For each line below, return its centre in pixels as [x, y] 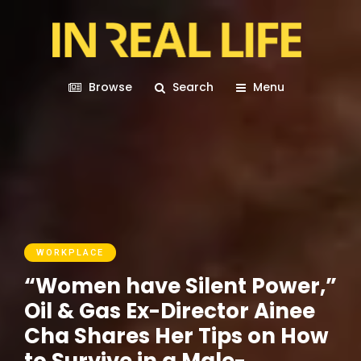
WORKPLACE [70, 253]
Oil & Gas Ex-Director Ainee [170, 311]
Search [193, 87]
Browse [110, 87]
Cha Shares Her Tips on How [176, 336]
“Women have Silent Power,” [180, 286]
